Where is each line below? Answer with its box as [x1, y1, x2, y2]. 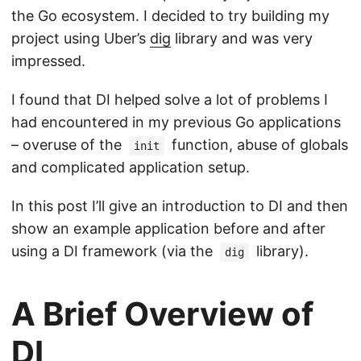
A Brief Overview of [11, 294, 313, 334]
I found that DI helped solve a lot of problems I [11, 91, 328, 108]
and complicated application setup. [11, 159, 250, 176]
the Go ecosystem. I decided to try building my [11, 7, 330, 24]
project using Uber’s [11, 30, 150, 47]
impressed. [11, 52, 85, 69]
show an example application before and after [11, 220, 326, 237]
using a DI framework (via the [11, 243, 217, 259]
